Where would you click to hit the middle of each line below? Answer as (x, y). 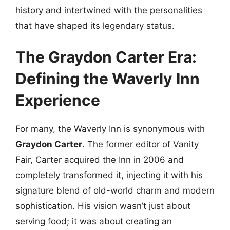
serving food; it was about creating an (94, 221)
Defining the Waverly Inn (108, 79)
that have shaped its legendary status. (95, 25)
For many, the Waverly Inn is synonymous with (110, 129)
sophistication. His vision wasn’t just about (103, 206)
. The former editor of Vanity (140, 144)
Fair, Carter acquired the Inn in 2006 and (100, 160)
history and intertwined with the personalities (109, 10)
